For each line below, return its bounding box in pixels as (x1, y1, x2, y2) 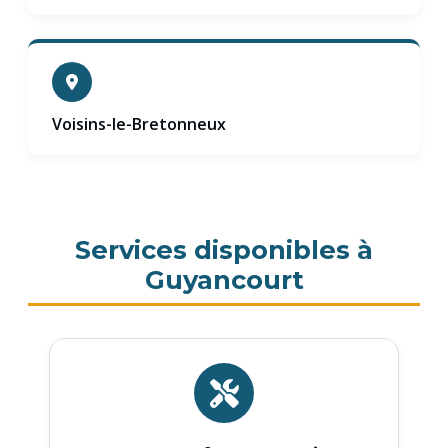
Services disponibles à (75, 234, 373, 266)
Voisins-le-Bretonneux (52, 113, 226, 136)
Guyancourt (144, 264, 304, 296)
